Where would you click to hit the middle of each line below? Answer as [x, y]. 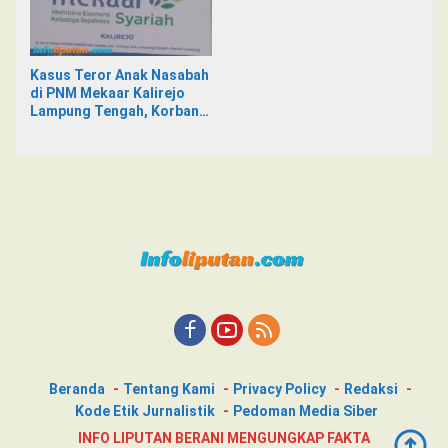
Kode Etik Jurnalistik [144, 410]
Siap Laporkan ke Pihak [107, 129]
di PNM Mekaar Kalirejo [107, 93]
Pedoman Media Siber [305, 410]
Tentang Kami [168, 388]
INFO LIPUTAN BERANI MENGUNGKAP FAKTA [224, 437]
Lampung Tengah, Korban [114, 111]
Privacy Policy [279, 388]
